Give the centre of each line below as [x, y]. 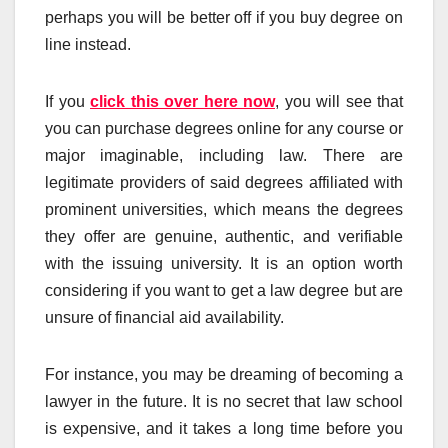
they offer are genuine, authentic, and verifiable [224, 237]
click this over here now [182, 102]
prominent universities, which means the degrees [224, 210]
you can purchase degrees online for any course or [224, 129]
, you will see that [339, 102]
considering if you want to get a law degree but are [224, 291]
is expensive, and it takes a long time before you [224, 429]
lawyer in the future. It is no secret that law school [224, 402]
